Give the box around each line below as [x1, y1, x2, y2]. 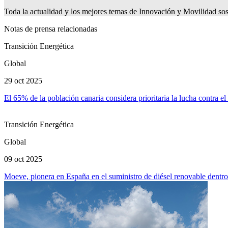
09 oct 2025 [4, 154, 42, 163]
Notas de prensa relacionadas [4, 24, 97, 33]
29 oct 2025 [4, 76, 42, 85]
